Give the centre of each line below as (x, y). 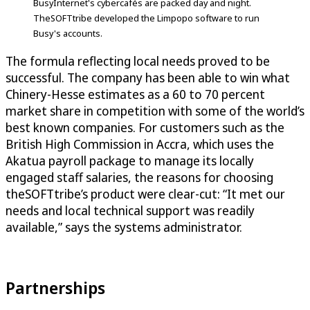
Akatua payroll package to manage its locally (130, 160)
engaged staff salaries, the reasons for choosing (139, 177)
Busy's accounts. (68, 33)
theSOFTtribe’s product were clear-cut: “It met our (145, 193)
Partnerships (55, 288)
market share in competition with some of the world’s (155, 110)
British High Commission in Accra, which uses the (140, 144)
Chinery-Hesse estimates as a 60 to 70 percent (135, 94)
